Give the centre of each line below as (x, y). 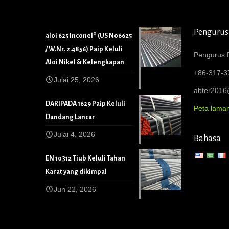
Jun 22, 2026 (75, 189)
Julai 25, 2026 (76, 79)
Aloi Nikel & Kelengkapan (85, 62)
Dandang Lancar (70, 117)
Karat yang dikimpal (76, 171)
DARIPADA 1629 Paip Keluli (85, 104)
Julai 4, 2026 (74, 134)
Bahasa (207, 138)
